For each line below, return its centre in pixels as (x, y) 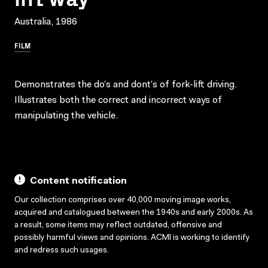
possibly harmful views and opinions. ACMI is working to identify (132, 238)
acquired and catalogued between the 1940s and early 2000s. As (134, 213)
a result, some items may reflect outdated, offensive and (118, 225)
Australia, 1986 (46, 22)
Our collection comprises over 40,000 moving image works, (123, 200)
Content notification (78, 181)
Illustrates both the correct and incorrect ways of (118, 100)
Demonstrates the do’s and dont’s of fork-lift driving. (126, 85)
